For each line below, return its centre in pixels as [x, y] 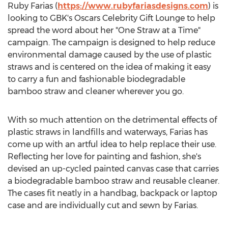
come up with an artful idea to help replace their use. [112, 144]
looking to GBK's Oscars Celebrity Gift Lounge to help [111, 18]
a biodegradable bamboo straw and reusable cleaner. [113, 181]
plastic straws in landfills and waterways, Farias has [108, 132]
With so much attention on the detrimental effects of [112, 120]
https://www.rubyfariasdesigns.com [133, 6]
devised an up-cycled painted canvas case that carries [113, 169]
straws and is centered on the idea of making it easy [109, 67]
